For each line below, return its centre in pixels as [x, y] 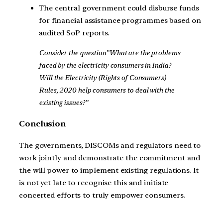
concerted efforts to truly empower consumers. [102, 195]
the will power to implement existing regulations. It [109, 170]
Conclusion [42, 124]
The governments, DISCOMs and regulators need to [110, 145]
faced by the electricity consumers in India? [105, 65]
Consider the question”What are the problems [110, 53]
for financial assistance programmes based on [120, 20]
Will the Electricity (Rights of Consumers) [102, 77]
